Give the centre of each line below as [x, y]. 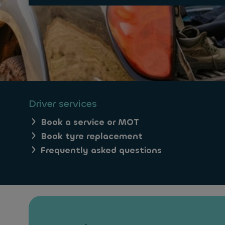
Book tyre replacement [92, 136]
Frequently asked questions [101, 150]
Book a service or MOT [90, 122]
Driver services [63, 104]
